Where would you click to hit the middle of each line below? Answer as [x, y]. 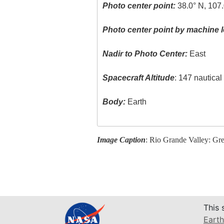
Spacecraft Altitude [139, 78]
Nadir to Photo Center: [145, 54]
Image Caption [121, 139]
